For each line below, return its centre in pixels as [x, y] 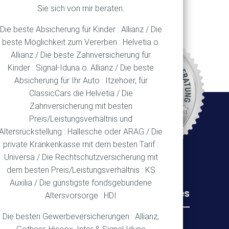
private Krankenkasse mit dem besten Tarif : [81, 144]
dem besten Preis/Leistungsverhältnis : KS [81, 170]
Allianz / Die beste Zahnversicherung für [81, 55]
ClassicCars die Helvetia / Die [81, 93]
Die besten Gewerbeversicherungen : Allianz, [81, 216]
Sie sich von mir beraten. [81, 8]
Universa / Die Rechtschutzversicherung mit [81, 157]
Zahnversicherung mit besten [81, 106]
